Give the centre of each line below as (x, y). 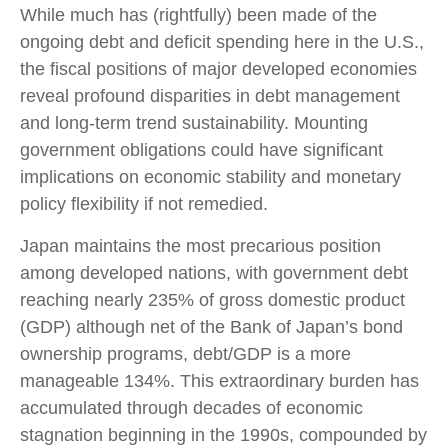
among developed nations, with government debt (214, 273)
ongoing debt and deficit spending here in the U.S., (222, 42)
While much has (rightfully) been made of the (198, 15)
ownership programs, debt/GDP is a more (185, 354)
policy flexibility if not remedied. (144, 204)
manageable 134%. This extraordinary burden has (219, 381)
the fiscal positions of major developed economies (218, 69)
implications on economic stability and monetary (210, 177)
